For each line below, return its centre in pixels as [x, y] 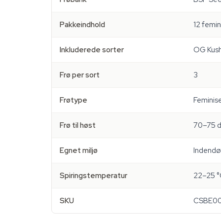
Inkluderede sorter [92, 50]
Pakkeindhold [82, 25]
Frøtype [74, 100]
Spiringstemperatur [93, 176]
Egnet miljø [79, 150]
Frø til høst [78, 125]
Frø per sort [80, 75]
